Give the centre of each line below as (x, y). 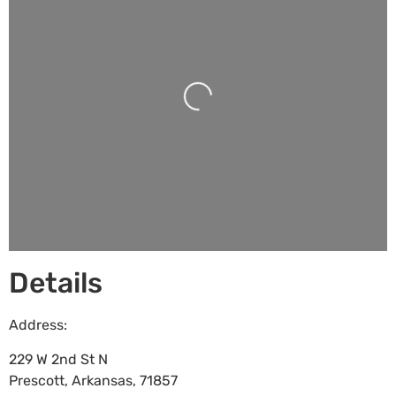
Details (56, 283)
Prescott (37, 380)
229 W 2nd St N (58, 359)
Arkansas (102, 380)
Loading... (175, 117)
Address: (38, 325)
